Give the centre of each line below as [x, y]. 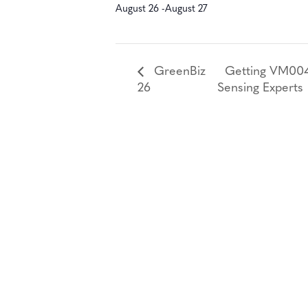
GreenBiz [178, 71]
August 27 [186, 9]
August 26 [137, 9]
